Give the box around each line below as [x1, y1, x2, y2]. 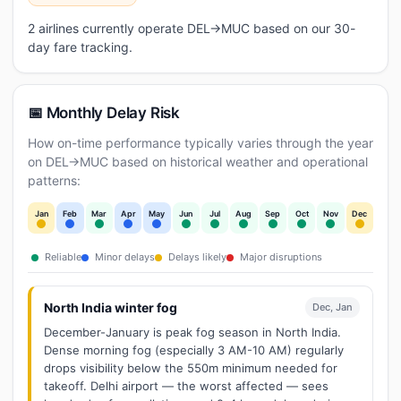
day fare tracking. [28, 39, 132, 55]
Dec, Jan [312, 301, 353, 313]
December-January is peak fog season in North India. [44, 325, 341, 339]
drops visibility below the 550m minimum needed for [44, 361, 337, 375]
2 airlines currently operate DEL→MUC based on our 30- [28, 21, 355, 36]
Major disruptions [237, 251, 322, 263]
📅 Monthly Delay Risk [28, 104, 180, 122]
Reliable [42, 251, 81, 263]
